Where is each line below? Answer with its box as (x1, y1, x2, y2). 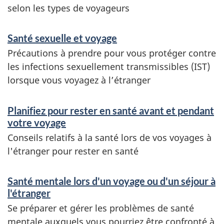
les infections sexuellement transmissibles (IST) (7, 60, 210, 72)
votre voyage (7, 116, 66, 128)
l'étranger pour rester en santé (7, 144, 138, 157)
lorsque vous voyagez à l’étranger (7, 74, 150, 86)
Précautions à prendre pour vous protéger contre (7, 47, 216, 59)
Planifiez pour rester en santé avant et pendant (7, 104, 214, 116)
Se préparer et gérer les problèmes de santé (7, 202, 194, 214)
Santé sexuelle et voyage (7, 32, 117, 44)
